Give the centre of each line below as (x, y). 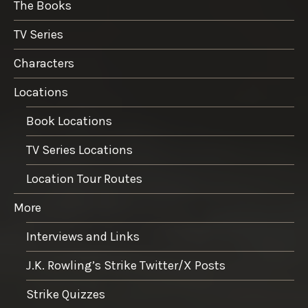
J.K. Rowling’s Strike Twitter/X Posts (126, 265)
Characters (44, 63)
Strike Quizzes (66, 294)
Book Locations (69, 121)
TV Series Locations (79, 150)
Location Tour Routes (84, 178)
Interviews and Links (83, 236)
